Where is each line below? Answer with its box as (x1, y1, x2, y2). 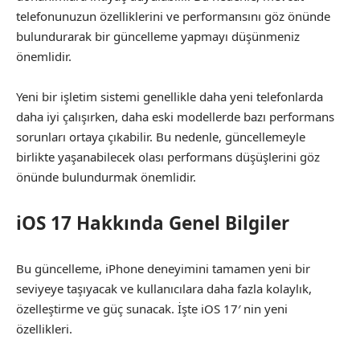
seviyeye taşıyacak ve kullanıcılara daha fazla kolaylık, (16, 280, 312, 297)
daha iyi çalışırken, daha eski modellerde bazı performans (16, 108, 334, 125)
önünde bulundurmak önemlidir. (16, 169, 196, 185)
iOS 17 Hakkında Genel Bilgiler (16, 210, 289, 235)
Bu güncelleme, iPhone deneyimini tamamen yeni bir (16, 260, 310, 276)
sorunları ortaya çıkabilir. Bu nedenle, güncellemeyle (16, 129, 305, 145)
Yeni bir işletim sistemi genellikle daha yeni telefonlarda (16, 88, 323, 104)
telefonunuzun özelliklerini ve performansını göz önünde (16, 7, 330, 24)
